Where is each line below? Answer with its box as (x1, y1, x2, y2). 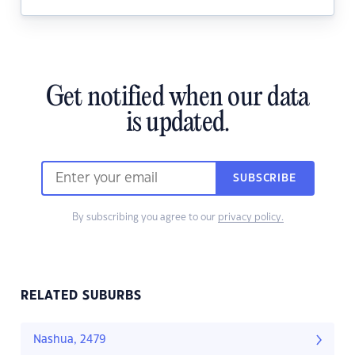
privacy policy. (217, 212, 284, 223)
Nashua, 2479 (33, 334, 106, 346)
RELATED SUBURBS (21, 290, 142, 303)
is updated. (125, 109, 230, 139)
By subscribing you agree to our (71, 212, 218, 223)
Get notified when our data (45, 83, 310, 114)
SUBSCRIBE (233, 174, 296, 184)
